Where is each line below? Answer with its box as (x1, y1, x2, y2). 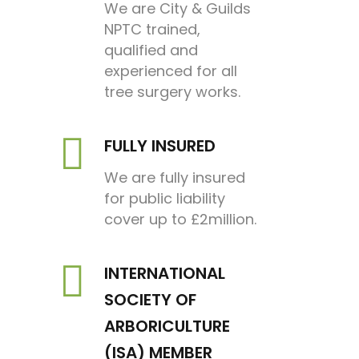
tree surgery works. (104, 81, 240, 102)
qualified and (104, 39, 198, 60)
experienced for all (104, 60, 237, 81)
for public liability (104, 188, 225, 208)
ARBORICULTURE (104, 314, 230, 337)
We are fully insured (104, 167, 245, 188)
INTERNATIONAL (104, 261, 225, 284)
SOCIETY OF (104, 288, 196, 311)
